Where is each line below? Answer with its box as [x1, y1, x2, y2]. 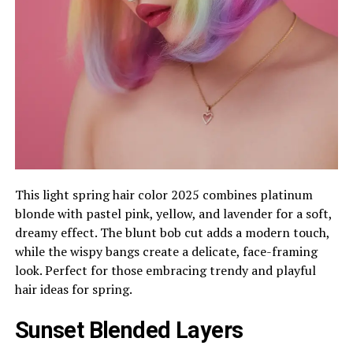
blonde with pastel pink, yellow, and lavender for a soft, [14, 205, 332, 223]
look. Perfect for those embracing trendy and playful [14, 262, 316, 280]
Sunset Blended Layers [14, 317, 243, 344]
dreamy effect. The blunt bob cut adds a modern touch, [14, 224, 329, 242]
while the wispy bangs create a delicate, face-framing [14, 243, 318, 261]
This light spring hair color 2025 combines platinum [14, 186, 313, 204]
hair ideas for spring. [14, 281, 132, 299]
